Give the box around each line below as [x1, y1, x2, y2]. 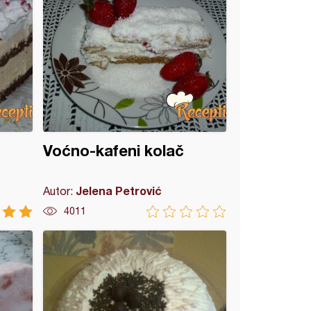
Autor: [43, 185, 76, 197]
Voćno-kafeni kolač [43, 142, 185, 160]
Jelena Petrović [76, 184, 162, 197]
